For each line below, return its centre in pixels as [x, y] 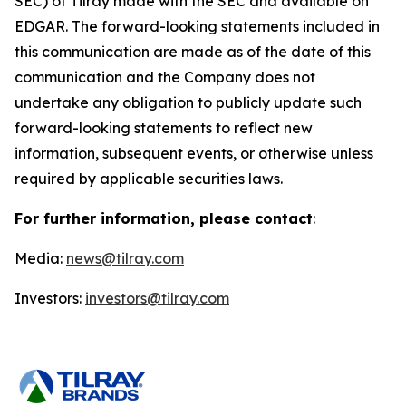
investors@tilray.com [157, 298]
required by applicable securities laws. [149, 179]
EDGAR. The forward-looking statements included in [197, 26]
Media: [40, 258]
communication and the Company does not [165, 77]
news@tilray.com [125, 258]
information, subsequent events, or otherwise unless [194, 153]
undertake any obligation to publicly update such [188, 102]
